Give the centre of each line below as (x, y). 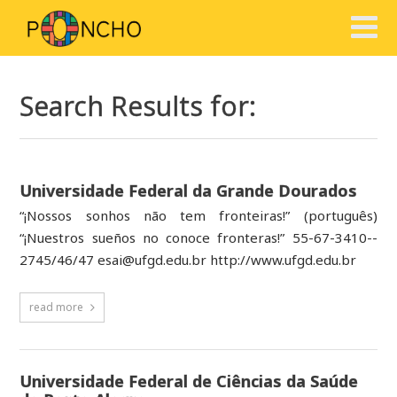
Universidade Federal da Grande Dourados (189, 191)
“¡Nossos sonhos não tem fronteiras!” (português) (198, 215)
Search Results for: (138, 106)
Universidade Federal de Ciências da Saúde (189, 381)
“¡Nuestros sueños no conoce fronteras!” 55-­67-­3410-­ (198, 237)
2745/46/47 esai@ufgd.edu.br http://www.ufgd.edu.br (188, 259)
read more (57, 307)
